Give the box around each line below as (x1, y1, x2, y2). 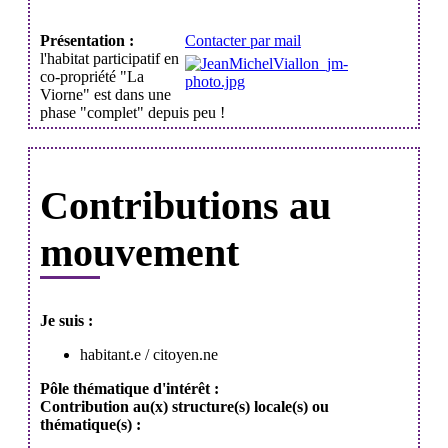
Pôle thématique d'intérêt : (40, 379, 219, 397)
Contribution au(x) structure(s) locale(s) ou (40, 397, 329, 415)
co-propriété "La (40, 67, 144, 85)
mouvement (40, 229, 239, 275)
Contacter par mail (185, 31, 301, 49)
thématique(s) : (40, 415, 141, 433)
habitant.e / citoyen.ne (80, 345, 218, 363)
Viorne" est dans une (40, 85, 171, 103)
